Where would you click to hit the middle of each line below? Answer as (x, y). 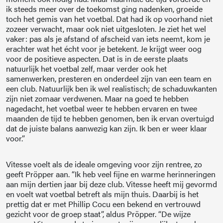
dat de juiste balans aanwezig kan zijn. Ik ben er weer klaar (107, 128)
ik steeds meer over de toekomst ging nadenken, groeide (104, 9)
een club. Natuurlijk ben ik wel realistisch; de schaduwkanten (111, 89)
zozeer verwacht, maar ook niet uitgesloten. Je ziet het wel (106, 29)
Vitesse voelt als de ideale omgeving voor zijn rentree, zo (104, 164)
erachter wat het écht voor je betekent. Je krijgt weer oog (104, 49)
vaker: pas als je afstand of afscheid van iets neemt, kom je (108, 39)
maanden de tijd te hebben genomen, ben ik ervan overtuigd (110, 118)
